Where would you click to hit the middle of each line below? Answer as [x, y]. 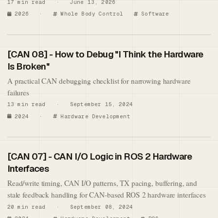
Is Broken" [28, 66]
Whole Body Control [90, 14]
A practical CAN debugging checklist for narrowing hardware [99, 81]
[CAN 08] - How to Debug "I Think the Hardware [105, 54]
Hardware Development [94, 116]
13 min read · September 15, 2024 [70, 104]
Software [154, 14]
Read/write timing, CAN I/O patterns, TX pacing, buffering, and [102, 183]
